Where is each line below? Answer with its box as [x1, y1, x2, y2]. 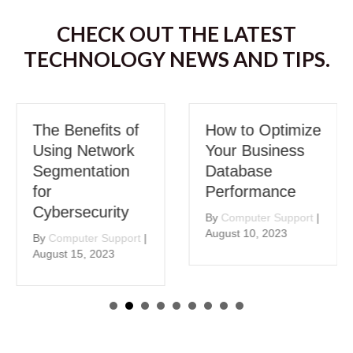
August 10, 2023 [205, 226, 287, 240]
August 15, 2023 [32, 247, 114, 260]
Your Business [205, 141, 304, 159]
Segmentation [32, 162, 129, 180]
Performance [205, 182, 295, 200]
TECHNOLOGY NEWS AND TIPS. [23, 46, 330, 72]
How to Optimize [205, 121, 321, 139]
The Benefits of [32, 121, 139, 139]
